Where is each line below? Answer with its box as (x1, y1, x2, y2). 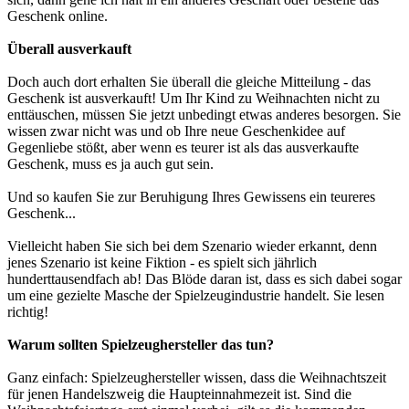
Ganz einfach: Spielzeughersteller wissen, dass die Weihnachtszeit (7, 370, 386, 386)
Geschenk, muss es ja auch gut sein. (7, 156, 214, 173)
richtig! (7, 304, 48, 320)
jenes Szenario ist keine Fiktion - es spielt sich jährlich (7, 255, 317, 271)
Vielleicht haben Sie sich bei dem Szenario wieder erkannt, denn (7, 238, 377, 255)
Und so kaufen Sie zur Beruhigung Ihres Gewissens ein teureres (7, 189, 375, 205)
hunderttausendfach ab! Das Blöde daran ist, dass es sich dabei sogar (7, 271, 402, 288)
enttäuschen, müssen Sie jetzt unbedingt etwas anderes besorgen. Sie (7, 107, 401, 123)
